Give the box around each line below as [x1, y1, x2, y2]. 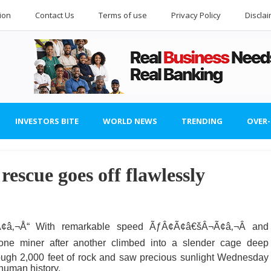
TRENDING [181, 116, 223, 126]
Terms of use [99, 10, 147, 21]
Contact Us [35, 10, 74, 21]
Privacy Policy [171, 10, 221, 21]
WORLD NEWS [103, 116, 157, 126]
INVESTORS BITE [15, 116, 79, 126]
